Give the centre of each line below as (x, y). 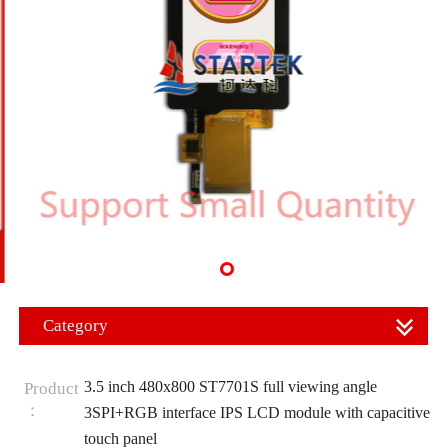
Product (51, 388)
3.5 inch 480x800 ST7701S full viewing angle (230, 386)
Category (75, 325)
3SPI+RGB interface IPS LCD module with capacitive (256, 412)
